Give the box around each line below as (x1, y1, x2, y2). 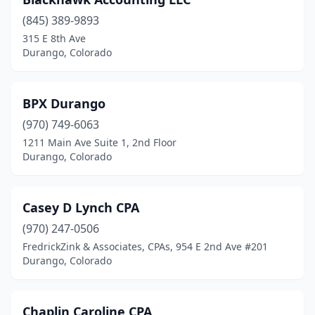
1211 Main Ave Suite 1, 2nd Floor (22, 136, 176, 149)
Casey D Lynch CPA (22, 199, 139, 216)
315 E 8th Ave (22, 32, 86, 45)
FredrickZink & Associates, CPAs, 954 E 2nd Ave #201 (22, 240, 268, 253)
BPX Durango (22, 95, 105, 112)
